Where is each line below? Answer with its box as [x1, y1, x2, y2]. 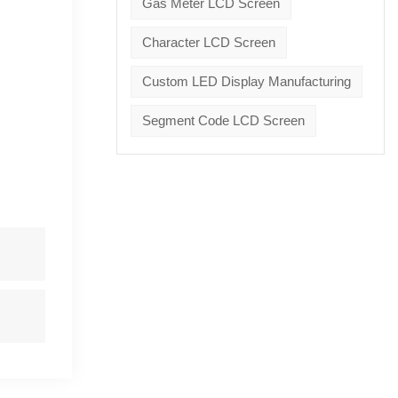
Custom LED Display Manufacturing [141, 73, 351, 89]
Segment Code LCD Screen [141, 112, 305, 128]
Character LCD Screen [141, 34, 275, 50]
